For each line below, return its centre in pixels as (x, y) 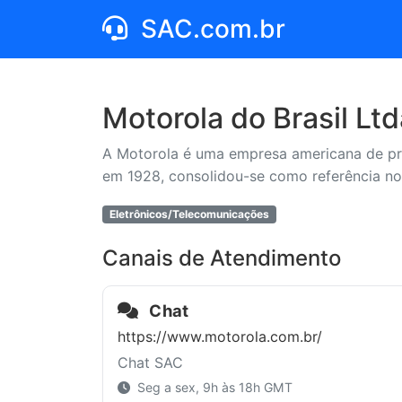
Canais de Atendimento (222, 258)
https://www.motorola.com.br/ (220, 336)
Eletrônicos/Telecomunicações (189, 214)
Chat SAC (150, 362)
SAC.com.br (210, 29)
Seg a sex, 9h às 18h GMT (213, 387)
